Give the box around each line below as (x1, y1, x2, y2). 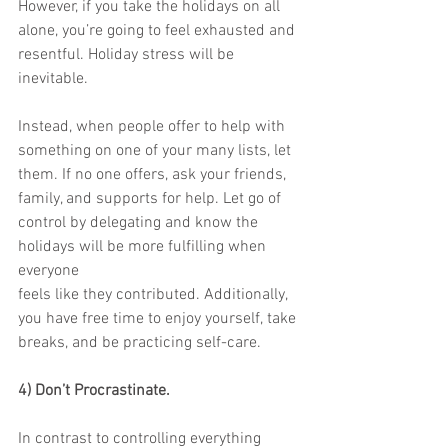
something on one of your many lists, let (18, 141, 291, 161)
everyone (18, 261, 79, 281)
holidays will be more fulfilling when (18, 237, 270, 257)
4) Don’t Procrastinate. (18, 381, 170, 401)
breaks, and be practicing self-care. (18, 333, 261, 353)
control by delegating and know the (18, 213, 262, 233)
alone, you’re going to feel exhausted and (18, 21, 295, 41)
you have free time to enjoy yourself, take (18, 309, 296, 329)
